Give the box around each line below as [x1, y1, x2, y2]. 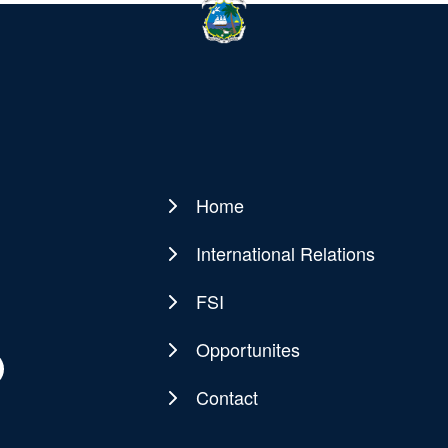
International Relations [195, 239, 375, 266]
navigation [141, 228, 280, 272]
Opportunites [195, 335, 300, 362]
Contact [195, 383, 258, 410]
